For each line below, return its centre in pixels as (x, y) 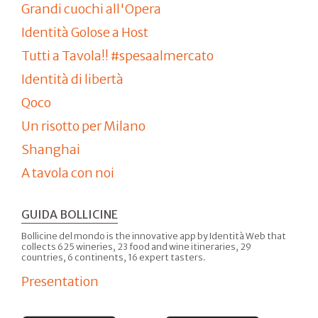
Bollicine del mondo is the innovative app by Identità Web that (154, 236)
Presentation (60, 281)
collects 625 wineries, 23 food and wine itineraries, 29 (136, 247)
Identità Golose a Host (85, 32)
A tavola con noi (68, 172)
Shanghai (51, 149)
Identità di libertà (72, 79)
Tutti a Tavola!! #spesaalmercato (117, 55)
